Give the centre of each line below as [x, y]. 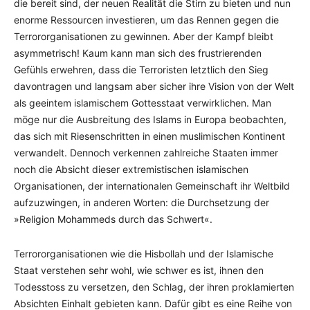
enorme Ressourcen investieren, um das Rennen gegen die [146, 20]
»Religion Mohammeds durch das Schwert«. [113, 219]
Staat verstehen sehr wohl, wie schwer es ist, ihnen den [139, 270]
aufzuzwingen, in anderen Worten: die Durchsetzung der [142, 202]
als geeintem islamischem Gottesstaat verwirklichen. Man [143, 103]
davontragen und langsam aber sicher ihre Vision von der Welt [154, 86]
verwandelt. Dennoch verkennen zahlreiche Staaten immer [146, 153]
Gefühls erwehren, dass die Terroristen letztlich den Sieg [141, 70]
